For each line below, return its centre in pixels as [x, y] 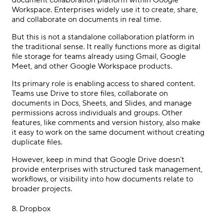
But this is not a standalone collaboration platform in [103, 37]
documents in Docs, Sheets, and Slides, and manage [102, 103]
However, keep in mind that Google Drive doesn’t [98, 160]
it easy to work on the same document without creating [108, 133]
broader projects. [42, 189]
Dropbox [35, 209]
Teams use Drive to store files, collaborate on [90, 94]
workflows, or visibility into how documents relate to [102, 179]
